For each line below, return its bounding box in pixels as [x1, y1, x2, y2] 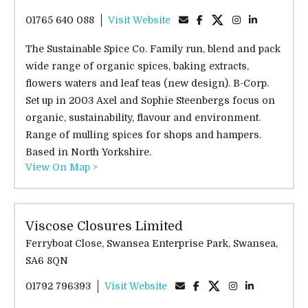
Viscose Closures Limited [25, 219, 183, 233]
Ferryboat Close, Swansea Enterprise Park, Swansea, [25, 237, 107, 249]
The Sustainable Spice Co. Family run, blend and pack [25, 43, 280, 54]
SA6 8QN [25, 254, 68, 266]
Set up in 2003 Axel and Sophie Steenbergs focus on [25, 94, 275, 106]
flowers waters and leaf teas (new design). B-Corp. [25, 77, 269, 89]
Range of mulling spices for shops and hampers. [25, 129, 261, 140]
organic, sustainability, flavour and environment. [25, 111, 261, 123]
